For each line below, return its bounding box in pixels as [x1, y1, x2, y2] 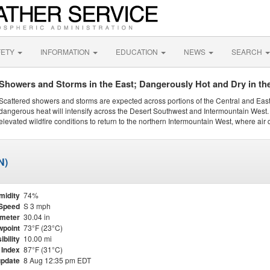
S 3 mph [24, 201, 51, 211]
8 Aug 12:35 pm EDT [24, 255, 91, 265]
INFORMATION [40, 46, 92, 57]
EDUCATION [116, 46, 160, 57]
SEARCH [231, 46, 264, 57]
